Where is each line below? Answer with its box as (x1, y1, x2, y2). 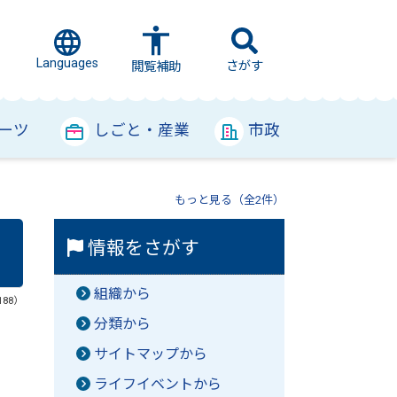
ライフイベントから (94, 376, 222, 393)
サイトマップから (94, 346, 207, 362)
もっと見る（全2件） (174, 193, 284, 206)
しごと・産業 (94, 121, 190, 139)
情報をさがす (83, 237, 200, 259)
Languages (36, 56, 98, 71)
